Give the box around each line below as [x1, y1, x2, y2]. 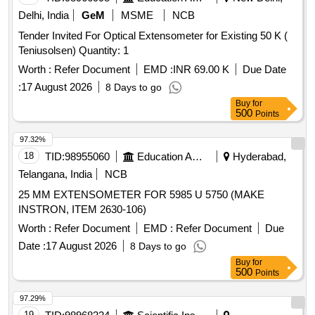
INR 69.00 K [173, 63, 229, 76]
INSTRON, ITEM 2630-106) [100, 203, 146, 216]
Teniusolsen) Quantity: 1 [79, 44, 129, 57]
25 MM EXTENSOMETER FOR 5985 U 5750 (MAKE [18, 188, 264, 201]
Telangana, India [18, 168, 92, 181]
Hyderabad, [230, 150, 286, 163]
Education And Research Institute [192, 150, 202, 163]
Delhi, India [18, 9, 69, 22]
